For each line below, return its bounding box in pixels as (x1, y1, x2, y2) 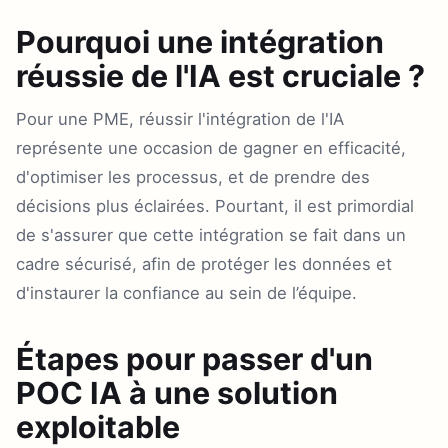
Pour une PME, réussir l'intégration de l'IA (16, 109, 344, 129)
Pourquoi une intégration (16, 24, 384, 60)
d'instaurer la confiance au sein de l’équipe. (16, 283, 357, 303)
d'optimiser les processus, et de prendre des (16, 167, 370, 187)
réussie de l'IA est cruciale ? (16, 58, 425, 94)
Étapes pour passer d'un (16, 341, 373, 377)
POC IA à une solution (16, 375, 338, 411)
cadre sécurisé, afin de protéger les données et (16, 254, 392, 274)
